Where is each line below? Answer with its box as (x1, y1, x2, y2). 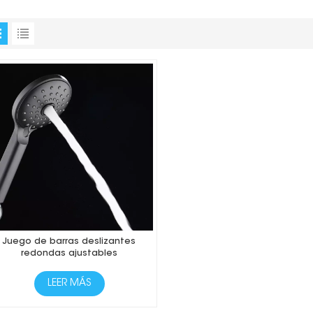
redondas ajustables (21, 249, 118, 259)
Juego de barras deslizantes (3, 238, 136, 247)
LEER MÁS (48, 278, 92, 289)
